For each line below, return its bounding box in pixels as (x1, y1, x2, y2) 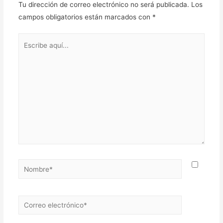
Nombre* (17, 161, 47, 169)
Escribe (17, 35, 41, 43)
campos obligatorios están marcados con (18, 12, 152, 21)
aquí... (17, 47, 37, 56)
